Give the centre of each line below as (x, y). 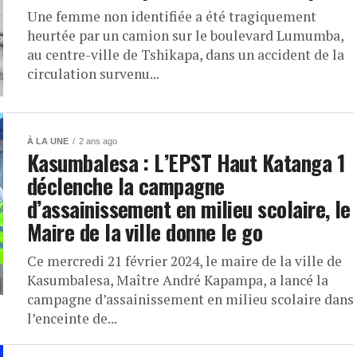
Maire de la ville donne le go (145, 232)
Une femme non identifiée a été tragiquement (172, 16)
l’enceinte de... (72, 318)
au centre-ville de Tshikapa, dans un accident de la (186, 55)
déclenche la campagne (126, 186)
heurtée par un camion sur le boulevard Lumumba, (185, 35)
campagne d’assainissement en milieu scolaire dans (190, 299)
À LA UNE (48, 141)
